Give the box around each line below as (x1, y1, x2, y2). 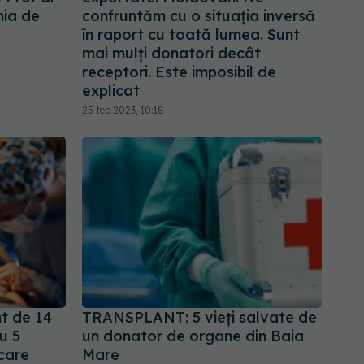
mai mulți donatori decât (82, 43, 261, 63)
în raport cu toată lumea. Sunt (82, 24, 300, 44)
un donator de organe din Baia (82, 327, 304, 346)
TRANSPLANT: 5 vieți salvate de (82, 308, 317, 327)
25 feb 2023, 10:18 (82, 103, 164, 116)
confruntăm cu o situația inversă (82, 6, 315, 25)
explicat (82, 80, 140, 100)
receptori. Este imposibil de (82, 62, 276, 81)
